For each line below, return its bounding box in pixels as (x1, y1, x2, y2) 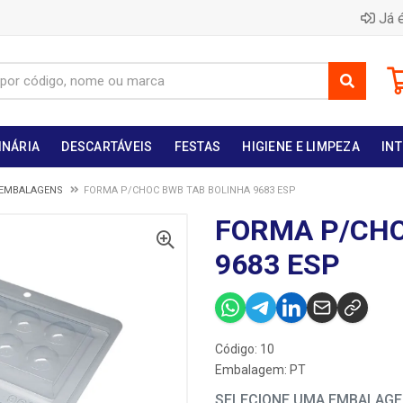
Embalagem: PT (215, 363, 306, 377)
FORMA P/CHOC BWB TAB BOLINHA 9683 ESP (84, 184, 296, 196)
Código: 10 (215, 342, 274, 356)
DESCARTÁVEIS (61, 139, 153, 154)
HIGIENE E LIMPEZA (242, 139, 361, 154)
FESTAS (174, 139, 221, 154)
